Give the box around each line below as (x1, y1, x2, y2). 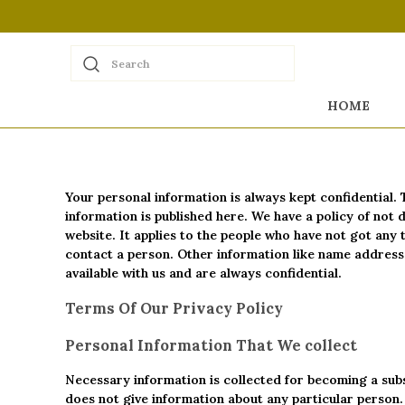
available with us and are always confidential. (65, 264, 342, 281)
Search (111, 57, 150, 71)
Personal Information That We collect (65, 335, 357, 354)
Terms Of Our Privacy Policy (65, 299, 283, 318)
